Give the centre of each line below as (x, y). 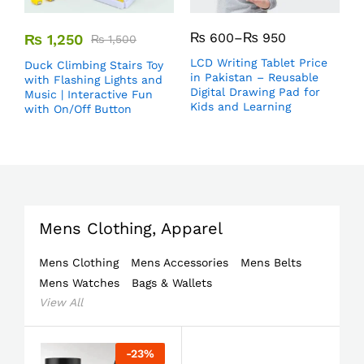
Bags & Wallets (172, 283)
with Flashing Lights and (93, 80)
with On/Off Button (78, 109)
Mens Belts (271, 262)
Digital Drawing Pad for (255, 92)
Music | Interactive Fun (89, 94)
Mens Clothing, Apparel (131, 228)
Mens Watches (79, 283)
